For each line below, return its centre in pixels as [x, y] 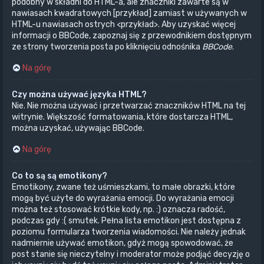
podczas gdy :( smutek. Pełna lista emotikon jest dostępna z [126, 220]
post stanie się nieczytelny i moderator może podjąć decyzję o [131, 254]
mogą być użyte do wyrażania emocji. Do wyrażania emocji [123, 198]
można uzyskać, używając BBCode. [78, 128]
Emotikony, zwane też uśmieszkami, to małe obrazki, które [123, 187]
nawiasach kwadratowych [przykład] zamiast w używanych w [129, 13]
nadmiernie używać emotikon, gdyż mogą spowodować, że [123, 243]
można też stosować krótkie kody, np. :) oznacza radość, [118, 209]
